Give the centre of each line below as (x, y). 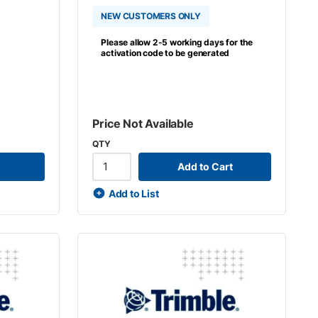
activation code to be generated (165, 53)
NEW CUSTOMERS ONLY (151, 16)
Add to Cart (205, 166)
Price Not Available (143, 123)
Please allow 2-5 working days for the (177, 42)
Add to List (133, 193)
